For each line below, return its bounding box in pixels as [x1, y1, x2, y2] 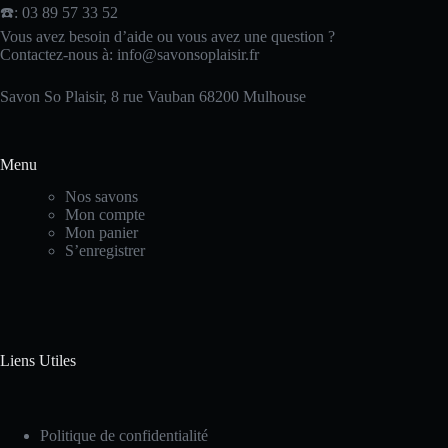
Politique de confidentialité [40, 427, 208, 445]
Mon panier [65, 224, 138, 242]
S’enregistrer [65, 242, 145, 260]
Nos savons [65, 188, 138, 206]
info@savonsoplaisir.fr [117, 45, 259, 63]
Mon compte [65, 206, 145, 224]
